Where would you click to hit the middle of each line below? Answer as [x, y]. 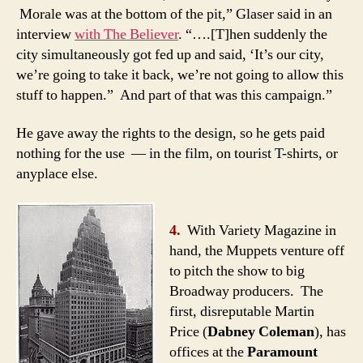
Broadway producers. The [246, 292]
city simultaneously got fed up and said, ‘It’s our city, [170, 54]
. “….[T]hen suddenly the [253, 34]
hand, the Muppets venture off [257, 251]
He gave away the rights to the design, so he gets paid [171, 134]
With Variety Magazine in [258, 231]
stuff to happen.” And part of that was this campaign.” [174, 95]
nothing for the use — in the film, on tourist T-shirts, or [177, 154]
